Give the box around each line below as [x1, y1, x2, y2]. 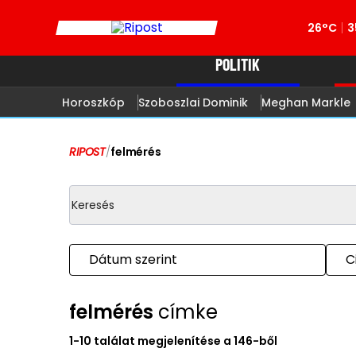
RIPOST [69, 144, 106, 160]
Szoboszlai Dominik [137, 94, 248, 110]
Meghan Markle [261, 94, 350, 110]
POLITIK [215, 55, 260, 74]
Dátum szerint [89, 250, 177, 269]
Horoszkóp [61, 94, 125, 110]
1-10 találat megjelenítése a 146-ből [69, 333, 277, 349]
